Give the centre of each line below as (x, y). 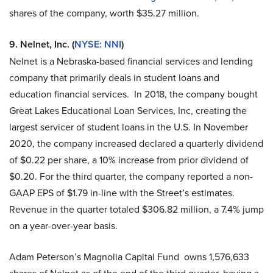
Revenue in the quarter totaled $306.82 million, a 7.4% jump (136, 210)
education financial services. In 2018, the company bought (133, 94)
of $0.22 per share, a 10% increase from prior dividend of (129, 160)
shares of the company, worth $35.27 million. (104, 13)
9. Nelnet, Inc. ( (42, 44)
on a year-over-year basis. (63, 226)
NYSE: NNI (98, 44)
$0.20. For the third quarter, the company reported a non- (131, 177)
